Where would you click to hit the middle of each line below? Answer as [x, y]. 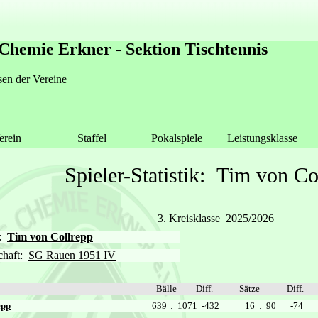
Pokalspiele [177, 138]
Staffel [92, 138]
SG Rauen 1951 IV [72, 255]
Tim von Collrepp [50, 237]
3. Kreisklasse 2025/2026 [216, 218]
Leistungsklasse [262, 138]
